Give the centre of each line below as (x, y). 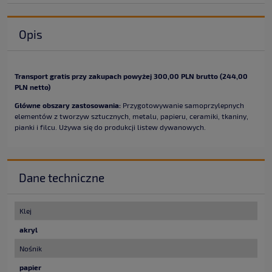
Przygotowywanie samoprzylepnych (182, 105)
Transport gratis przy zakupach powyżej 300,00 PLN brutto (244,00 (131, 76)
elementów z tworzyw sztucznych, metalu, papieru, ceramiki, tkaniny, (131, 116)
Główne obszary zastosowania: (68, 105)
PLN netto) (32, 87)
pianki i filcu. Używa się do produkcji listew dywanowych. (110, 127)
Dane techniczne (61, 177)
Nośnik (31, 248)
